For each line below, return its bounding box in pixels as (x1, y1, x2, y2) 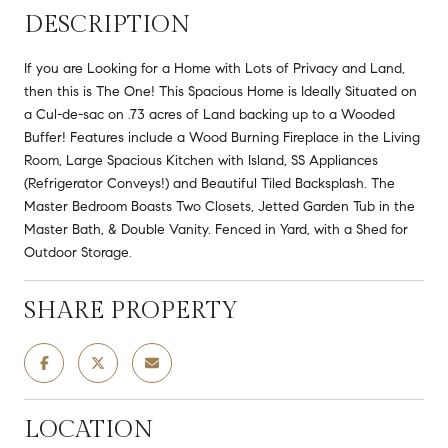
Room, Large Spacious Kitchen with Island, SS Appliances (24, 151, 378, 169)
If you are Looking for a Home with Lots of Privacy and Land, (24, 59, 405, 77)
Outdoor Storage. (24, 243, 132, 261)
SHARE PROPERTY (24, 296, 238, 325)
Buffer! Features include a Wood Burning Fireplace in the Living (24, 128, 420, 146)
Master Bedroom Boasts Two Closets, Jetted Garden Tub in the (24, 197, 415, 215)
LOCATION (24, 415, 154, 444)
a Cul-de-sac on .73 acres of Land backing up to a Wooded (24, 105, 395, 123)
